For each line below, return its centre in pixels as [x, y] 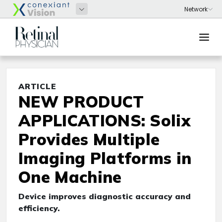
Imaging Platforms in [105, 158]
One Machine [70, 177]
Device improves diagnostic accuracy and [105, 196]
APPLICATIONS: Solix [105, 120]
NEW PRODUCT [81, 102]
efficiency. [39, 208]
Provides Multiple [89, 139]
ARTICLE [37, 86]
